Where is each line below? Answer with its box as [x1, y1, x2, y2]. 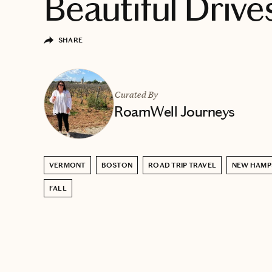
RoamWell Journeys [114, 103, 235, 120]
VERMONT [49, 160, 86, 169]
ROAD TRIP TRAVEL [148, 160, 216, 169]
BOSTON [101, 160, 133, 169]
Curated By [114, 88, 158, 100]
